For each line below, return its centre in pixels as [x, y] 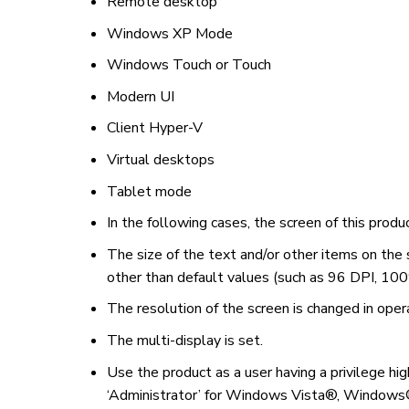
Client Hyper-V [154, 128]
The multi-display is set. [184, 341]
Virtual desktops [160, 160]
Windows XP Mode [169, 33]
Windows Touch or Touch [189, 65]
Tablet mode [149, 191]
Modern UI [140, 96]
